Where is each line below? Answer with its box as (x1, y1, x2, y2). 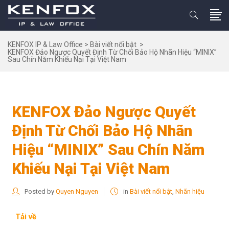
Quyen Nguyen (56, 188, 99, 195)
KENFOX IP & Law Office (8, 40, 83, 49)
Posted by (23, 188, 56, 195)
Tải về (15, 212, 36, 221)
